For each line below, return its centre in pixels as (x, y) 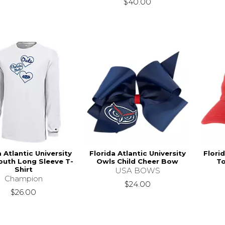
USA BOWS (137, 170)
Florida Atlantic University (137, 153)
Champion (23, 178)
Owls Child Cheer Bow (138, 161)
